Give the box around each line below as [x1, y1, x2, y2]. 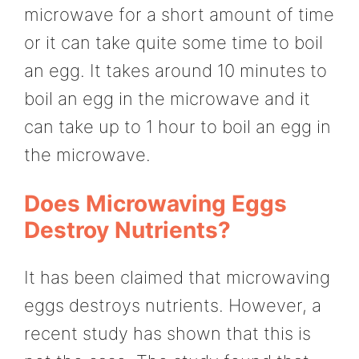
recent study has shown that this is [24, 322, 311, 344]
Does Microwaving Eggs [24, 189, 287, 217]
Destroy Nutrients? [24, 216, 231, 244]
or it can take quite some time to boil [24, 32, 323, 54]
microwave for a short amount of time [24, 4, 334, 26]
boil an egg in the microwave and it [24, 88, 310, 110]
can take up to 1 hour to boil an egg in [24, 116, 331, 138]
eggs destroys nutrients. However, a [24, 294, 321, 316]
